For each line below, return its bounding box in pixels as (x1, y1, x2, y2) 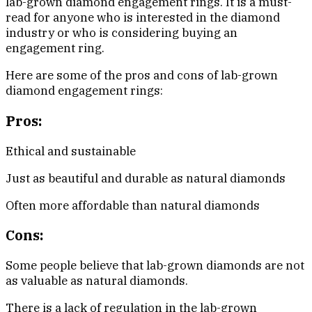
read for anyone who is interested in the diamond (6, 9, 280, 25)
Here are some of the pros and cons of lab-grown (6, 67, 278, 83)
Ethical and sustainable (6, 143, 136, 159)
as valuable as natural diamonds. (6, 273, 188, 289)
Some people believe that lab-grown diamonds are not (6, 258, 304, 274)
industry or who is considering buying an (6, 24, 237, 40)
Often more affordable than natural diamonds (6, 197, 260, 213)
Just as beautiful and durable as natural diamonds (6, 170, 286, 186)
